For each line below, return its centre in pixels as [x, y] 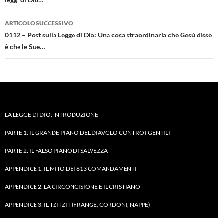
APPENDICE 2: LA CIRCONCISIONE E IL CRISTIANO [73, 186]
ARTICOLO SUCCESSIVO [39, 23]
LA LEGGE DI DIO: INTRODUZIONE [52, 114]
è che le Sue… [25, 46]
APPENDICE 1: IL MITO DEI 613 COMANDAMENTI [71, 168]
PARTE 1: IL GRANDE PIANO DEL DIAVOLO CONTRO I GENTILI [88, 132]
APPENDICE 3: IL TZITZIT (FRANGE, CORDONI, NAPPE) [78, 204]
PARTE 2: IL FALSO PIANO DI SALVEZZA [56, 150]
